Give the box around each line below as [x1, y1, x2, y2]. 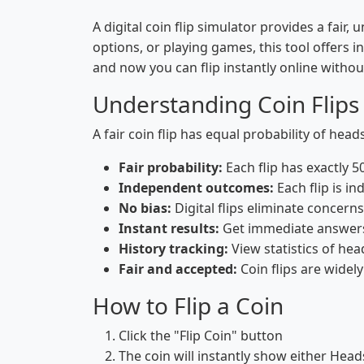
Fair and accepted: [119, 260, 237, 278]
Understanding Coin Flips [93, 89, 359, 119]
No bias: [119, 199, 171, 217]
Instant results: [119, 219, 219, 237]
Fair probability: [119, 158, 223, 176]
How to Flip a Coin [93, 290, 284, 321]
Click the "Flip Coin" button [119, 327, 283, 344]
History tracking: [119, 240, 228, 258]
